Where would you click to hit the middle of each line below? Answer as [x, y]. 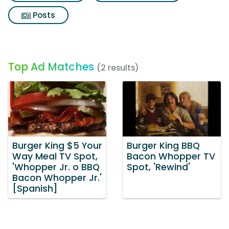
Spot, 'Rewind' [158, 167]
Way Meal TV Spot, [55, 156]
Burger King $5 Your [57, 145]
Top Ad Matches [51, 67]
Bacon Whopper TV [171, 156]
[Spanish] [35, 188]
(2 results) [118, 68]
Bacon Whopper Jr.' [57, 178]
